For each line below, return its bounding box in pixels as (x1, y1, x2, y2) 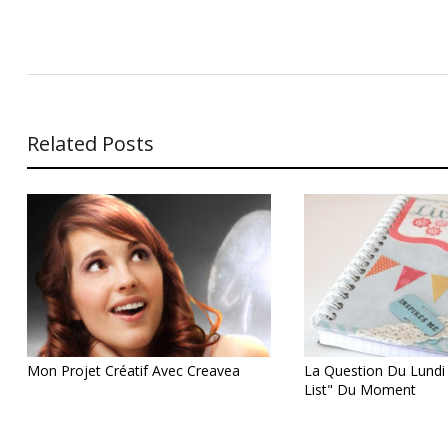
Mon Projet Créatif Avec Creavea (26, 360, 240, 380)
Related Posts (26, 129, 154, 157)
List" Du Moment (303, 379, 416, 399)
